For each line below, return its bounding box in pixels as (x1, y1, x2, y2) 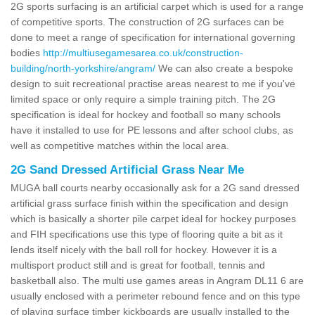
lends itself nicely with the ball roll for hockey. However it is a (11, 243, 277, 255)
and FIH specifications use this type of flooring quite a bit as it (11, 228, 283, 240)
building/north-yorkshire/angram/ (11, 62, 155, 74)
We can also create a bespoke (155, 62, 293, 74)
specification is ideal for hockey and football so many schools (11, 108, 281, 120)
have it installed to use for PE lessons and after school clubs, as (11, 124, 293, 136)
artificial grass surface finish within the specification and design (11, 197, 288, 209)
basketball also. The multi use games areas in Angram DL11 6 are (11, 274, 304, 286)
